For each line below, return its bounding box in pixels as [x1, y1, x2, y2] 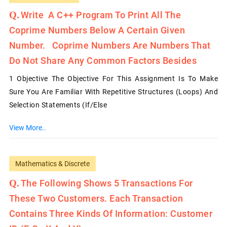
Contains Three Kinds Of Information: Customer [9, 208, 213, 219]
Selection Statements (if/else [9, 100, 107, 109]
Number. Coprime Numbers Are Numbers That [9, 40, 211, 51]
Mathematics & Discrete [15, 159, 90, 168]
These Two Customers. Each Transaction [9, 193, 183, 204]
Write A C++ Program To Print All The [20, 9, 181, 20]
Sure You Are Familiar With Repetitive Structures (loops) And [9, 87, 218, 96]
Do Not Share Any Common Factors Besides [9, 55, 197, 66]
